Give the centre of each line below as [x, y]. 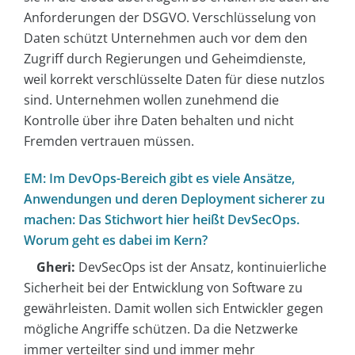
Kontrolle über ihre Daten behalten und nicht [159, 120]
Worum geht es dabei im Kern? [116, 240]
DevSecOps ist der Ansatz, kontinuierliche [201, 267]
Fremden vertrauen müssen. [109, 141]
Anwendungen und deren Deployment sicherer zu [174, 198]
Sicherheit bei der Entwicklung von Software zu [163, 287]
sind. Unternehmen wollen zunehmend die [151, 99]
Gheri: [56, 267]
